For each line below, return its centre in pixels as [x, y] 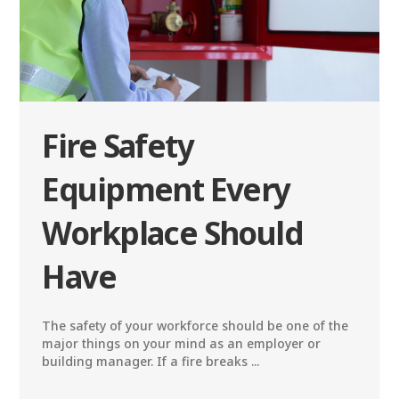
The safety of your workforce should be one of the [195, 326]
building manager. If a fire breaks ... [151, 362]
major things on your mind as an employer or [182, 344]
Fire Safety [118, 146]
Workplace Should [173, 233]
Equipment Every [166, 190]
